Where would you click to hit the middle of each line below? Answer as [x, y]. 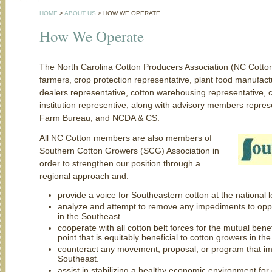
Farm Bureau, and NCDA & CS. [100, 118]
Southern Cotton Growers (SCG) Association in [129, 151]
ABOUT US [80, 13]
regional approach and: [84, 176]
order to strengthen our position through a [120, 163]
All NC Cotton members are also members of [126, 138]
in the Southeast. [90, 216]
